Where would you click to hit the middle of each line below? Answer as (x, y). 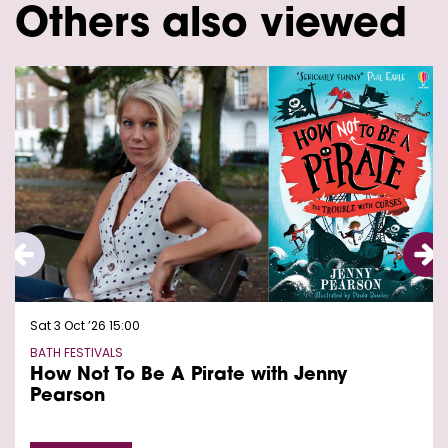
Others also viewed (211, 26)
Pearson (67, 397)
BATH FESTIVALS (76, 353)
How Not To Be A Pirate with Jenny (188, 376)
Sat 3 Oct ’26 (69, 326)
